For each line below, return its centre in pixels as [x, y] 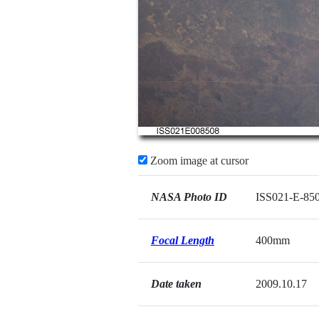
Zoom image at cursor [198, 161]
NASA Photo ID [189, 197]
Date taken [176, 284]
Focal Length [182, 240]
